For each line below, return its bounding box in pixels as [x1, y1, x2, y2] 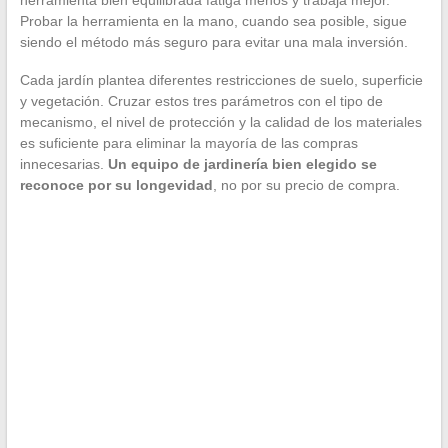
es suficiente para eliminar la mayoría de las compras [19, 135, 358, 152]
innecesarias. [19, 156, 108, 173]
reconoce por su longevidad [19, 177, 213, 194]
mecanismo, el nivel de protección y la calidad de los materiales [19, 114, 422, 131]
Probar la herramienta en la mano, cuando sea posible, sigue [19, 13, 407, 30]
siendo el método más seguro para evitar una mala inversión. [19, 34, 408, 51]
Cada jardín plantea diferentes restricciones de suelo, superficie [19, 72, 423, 89]
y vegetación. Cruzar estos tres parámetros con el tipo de [19, 93, 383, 110]
